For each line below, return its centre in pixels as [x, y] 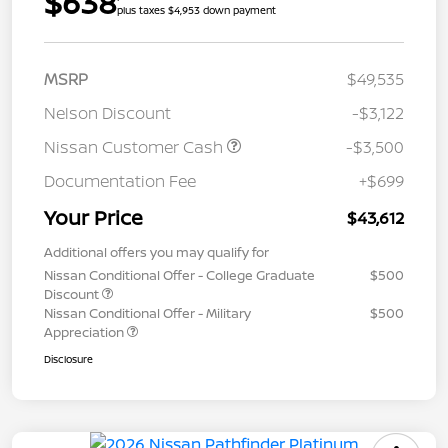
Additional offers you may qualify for [156, 252]
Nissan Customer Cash [135, 147]
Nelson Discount [107, 113]
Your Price [93, 218]
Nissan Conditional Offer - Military [147, 313]
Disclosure [68, 359]
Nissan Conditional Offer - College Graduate [179, 275]
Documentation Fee [120, 181]
